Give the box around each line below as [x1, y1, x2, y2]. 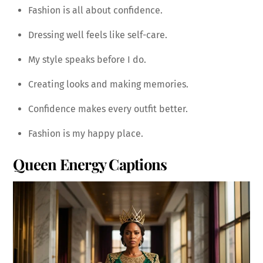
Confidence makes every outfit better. [28, 103, 188, 115]
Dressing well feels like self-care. [28, 29, 167, 41]
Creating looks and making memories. [28, 79, 188, 90]
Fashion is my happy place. [28, 128, 143, 140]
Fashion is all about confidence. [28, 5, 163, 16]
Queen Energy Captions [13, 154, 167, 174]
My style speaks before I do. [28, 54, 146, 66]
